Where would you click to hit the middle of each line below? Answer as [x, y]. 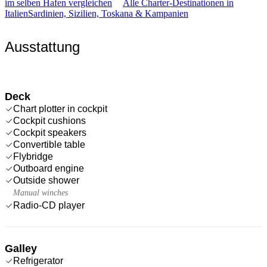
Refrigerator [38, 260]
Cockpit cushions [49, 120]
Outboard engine [49, 168]
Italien [16, 13]
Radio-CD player [49, 205]
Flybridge [33, 156]
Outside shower [46, 180]
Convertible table [49, 144]
